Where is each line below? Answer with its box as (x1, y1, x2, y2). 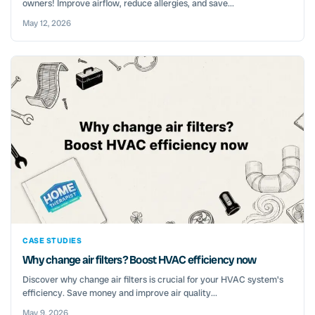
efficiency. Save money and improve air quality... (22, 286, 217, 299)
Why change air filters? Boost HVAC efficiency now (22, 252, 257, 267)
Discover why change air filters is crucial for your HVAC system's (22, 273, 283, 285)
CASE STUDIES (22, 235, 82, 245)
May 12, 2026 (22, 17, 71, 29)
